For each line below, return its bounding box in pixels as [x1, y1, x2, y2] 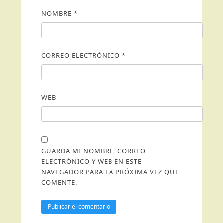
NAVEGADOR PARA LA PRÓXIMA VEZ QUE [41, 167, 179, 176]
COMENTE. [41, 178, 77, 187]
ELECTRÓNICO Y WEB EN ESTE [41, 157, 142, 166]
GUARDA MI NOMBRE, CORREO [41, 146, 146, 155]
